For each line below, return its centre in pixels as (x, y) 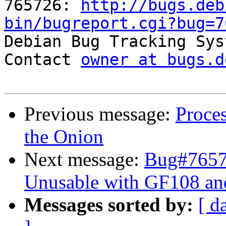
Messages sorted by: (109, 205)
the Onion (64, 137)
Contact (42, 60)
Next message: (84, 159)
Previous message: (100, 114)
